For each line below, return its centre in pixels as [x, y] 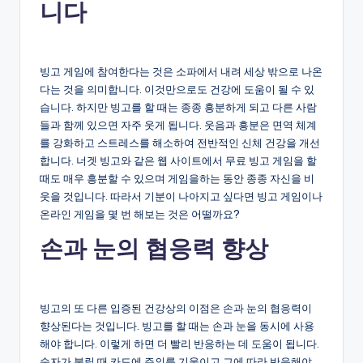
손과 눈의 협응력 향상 [154, 248]
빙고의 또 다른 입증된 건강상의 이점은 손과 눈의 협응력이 [176, 307]
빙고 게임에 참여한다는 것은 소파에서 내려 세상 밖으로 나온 [181, 71]
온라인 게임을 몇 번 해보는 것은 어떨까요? [140, 214]
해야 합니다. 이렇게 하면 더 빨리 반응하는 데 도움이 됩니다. [179, 343]
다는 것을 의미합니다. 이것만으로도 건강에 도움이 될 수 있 [177, 89]
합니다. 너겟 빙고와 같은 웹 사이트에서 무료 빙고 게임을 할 [178, 160]
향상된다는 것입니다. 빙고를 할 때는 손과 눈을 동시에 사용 [177, 325]
